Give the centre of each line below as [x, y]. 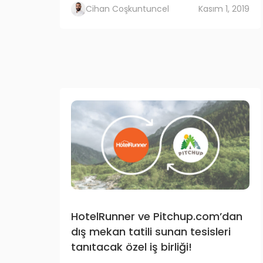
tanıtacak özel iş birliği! [131, 247]
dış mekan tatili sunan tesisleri [151, 232]
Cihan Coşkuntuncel [127, 9]
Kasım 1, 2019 [224, 9]
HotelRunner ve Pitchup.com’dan [157, 216]
